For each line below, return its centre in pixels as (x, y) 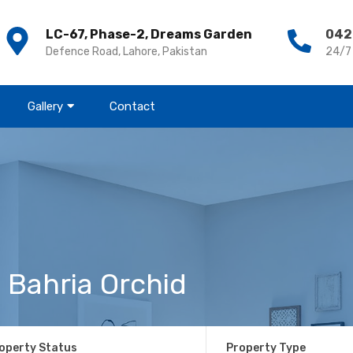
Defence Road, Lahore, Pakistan (126, 51)
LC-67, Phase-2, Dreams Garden (149, 34)
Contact (132, 106)
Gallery (45, 106)
